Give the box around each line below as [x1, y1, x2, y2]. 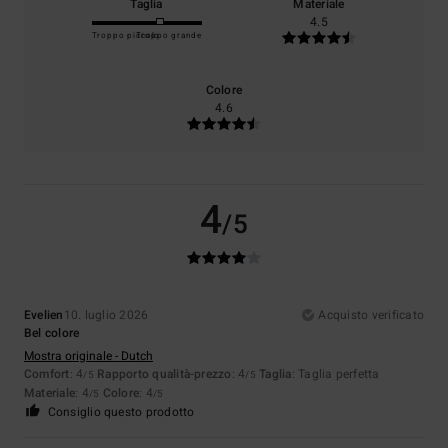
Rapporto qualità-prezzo [97, 364, 232, 383]
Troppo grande [135, 29, 202, 41]
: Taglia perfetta [291, 364, 380, 383]
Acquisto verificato [318, 305, 424, 324]
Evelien [24, 305, 64, 324]
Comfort [24, 364, 70, 383]
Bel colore [24, 323, 80, 342]
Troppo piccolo [91, 29, 161, 41]
